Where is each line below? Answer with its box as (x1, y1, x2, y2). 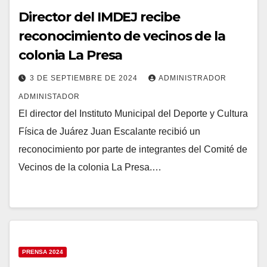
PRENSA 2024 (22, 249, 63, 256)
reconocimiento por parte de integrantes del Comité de (18, 144, 247, 155)
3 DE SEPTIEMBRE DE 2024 (30, 74, 140, 83)
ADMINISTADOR (18, 92, 80, 101)
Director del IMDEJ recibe (18, 9, 180, 26)
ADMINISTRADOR (159, 74, 226, 83)
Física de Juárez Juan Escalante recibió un (18, 126, 200, 137)
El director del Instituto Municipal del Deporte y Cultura (18, 108, 248, 119)
